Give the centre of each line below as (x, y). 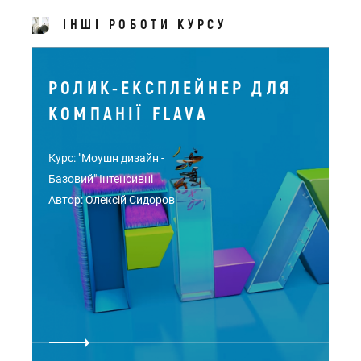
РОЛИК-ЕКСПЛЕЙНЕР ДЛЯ (170, 89)
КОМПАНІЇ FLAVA (129, 114)
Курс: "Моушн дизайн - (106, 158)
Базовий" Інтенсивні (101, 179)
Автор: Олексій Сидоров (112, 200)
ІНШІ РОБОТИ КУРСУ (145, 25)
